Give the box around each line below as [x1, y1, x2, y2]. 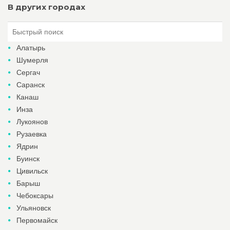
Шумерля [16, 55, 48, 64]
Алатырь [16, 43, 45, 52]
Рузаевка [16, 129, 47, 138]
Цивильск [16, 166, 48, 175]
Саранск [16, 80, 45, 89]
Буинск [16, 154, 40, 163]
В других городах [8, 2, 85, 12]
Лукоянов [16, 117, 48, 126]
